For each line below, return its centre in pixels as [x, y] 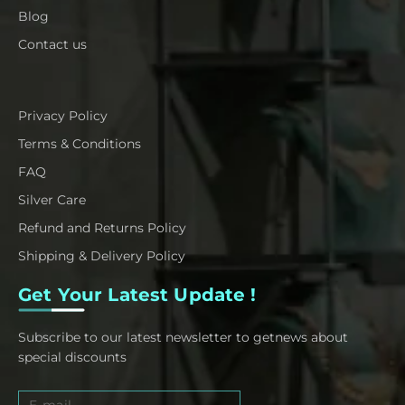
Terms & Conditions [80, 144]
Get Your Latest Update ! [137, 295]
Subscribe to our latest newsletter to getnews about [183, 338]
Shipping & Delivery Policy [102, 256]
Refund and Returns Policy [102, 228]
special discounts [72, 358]
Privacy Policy [63, 116]
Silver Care [52, 200]
